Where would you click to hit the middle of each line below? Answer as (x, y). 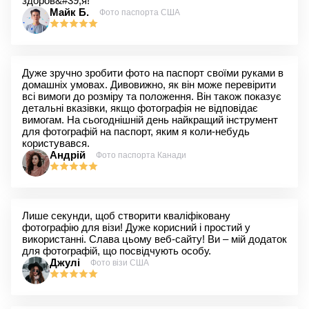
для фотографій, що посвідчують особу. (117, 251)
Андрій (68, 155)
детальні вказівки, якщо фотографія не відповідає (140, 108)
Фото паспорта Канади (141, 155)
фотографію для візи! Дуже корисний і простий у (136, 227)
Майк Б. (69, 12)
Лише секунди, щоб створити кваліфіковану (126, 216)
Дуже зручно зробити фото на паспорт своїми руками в (153, 73)
